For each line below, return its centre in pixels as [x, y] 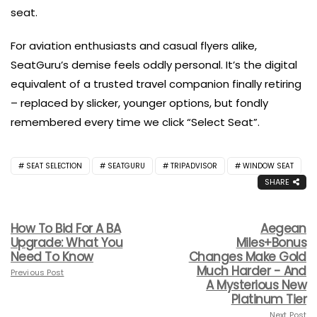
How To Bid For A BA [66, 228]
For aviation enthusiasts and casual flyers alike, [134, 45]
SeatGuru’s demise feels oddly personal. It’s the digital [154, 64]
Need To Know [52, 257]
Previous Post [38, 272]
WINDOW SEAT [268, 166]
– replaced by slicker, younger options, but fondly [139, 103]
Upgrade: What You [67, 242]
